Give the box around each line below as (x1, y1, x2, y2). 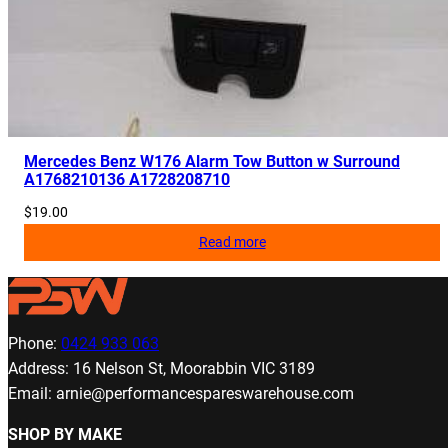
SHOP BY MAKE (8, 424, 122, 444)
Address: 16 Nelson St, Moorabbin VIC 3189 (8, 358, 315, 378)
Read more (198, 234, 266, 252)
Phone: (8, 333, 61, 353)
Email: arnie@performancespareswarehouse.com (8, 383, 354, 403)
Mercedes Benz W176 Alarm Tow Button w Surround (24, 152, 400, 172)
